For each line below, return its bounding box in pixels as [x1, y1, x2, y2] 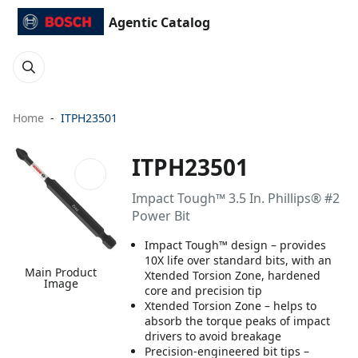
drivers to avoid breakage [145, 328, 282, 344]
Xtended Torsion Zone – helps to [145, 298, 317, 313]
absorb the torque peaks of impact [145, 313, 331, 328]
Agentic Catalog [109, 14, 210, 31]
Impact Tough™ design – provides [145, 237, 327, 253]
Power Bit [132, 207, 191, 225]
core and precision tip [145, 283, 263, 298]
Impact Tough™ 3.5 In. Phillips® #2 [132, 189, 340, 207]
